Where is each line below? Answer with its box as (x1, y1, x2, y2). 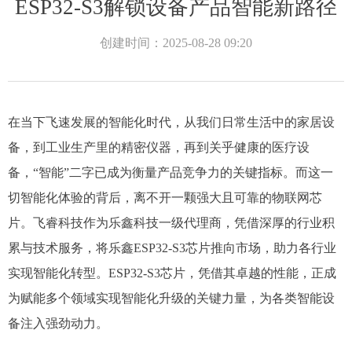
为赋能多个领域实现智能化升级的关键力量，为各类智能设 (8, 291, 335, 305)
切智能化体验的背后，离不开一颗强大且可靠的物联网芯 (8, 191, 322, 204)
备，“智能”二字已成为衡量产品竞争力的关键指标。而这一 (8, 166, 333, 179)
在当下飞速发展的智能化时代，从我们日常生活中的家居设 (8, 115, 335, 129)
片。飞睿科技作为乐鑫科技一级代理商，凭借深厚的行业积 (8, 216, 335, 229)
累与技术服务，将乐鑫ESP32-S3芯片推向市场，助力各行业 (8, 241, 336, 255)
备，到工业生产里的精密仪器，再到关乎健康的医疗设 (8, 141, 310, 154)
